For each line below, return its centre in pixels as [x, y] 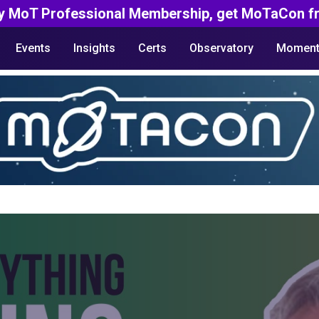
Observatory [221, 48]
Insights [94, 48]
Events [33, 48]
